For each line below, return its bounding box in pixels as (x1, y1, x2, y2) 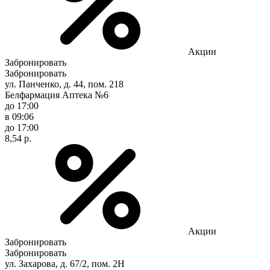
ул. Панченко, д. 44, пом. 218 (5, 78, 124, 89)
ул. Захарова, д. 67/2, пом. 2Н (5, 258, 125, 269)
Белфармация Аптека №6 (5, 89, 108, 100)
